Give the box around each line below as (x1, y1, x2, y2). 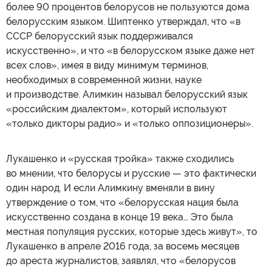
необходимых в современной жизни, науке (6, 74, 202, 86)
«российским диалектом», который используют (6, 103, 227, 115)
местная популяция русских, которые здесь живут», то (6, 226, 257, 237)
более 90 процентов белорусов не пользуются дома (6, 1, 250, 13)
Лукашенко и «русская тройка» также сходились (6, 153, 234, 165)
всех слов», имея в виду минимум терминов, (6, 59, 208, 71)
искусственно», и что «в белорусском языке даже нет (6, 45, 255, 56)
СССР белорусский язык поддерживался (6, 30, 193, 42)
